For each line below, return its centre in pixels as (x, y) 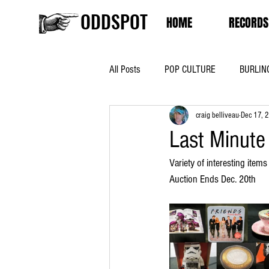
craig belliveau (217, 115)
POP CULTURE (190, 69)
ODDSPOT (114, 21)
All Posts (125, 69)
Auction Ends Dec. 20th (213, 180)
